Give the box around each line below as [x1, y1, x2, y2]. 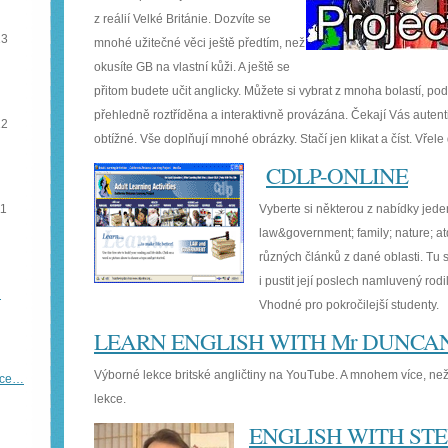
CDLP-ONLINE [266, 160, 408, 190]
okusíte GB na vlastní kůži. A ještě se [94, 60, 290, 74]
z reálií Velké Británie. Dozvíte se [94, 12, 271, 26]
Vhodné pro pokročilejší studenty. [259, 298, 439, 312]
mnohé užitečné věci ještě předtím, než [94, 36, 305, 50]
